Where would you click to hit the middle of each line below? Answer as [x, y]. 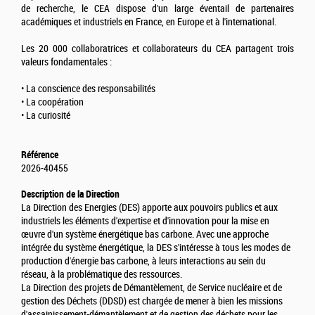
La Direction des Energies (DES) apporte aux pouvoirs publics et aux [149, 207]
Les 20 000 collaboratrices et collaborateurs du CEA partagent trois [157, 49]
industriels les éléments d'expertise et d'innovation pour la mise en [145, 221]
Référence [40, 154]
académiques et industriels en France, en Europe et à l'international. [149, 22]
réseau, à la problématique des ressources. [102, 274]
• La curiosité [46, 115]
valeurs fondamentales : [66, 62]
